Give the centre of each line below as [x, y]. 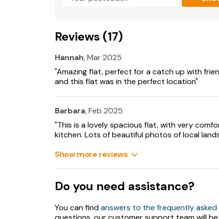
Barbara [70, 111]
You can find [78, 208]
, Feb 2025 [104, 111]
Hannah [69, 57]
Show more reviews [91, 154]
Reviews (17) [89, 36]
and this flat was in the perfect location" [126, 81]
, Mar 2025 [103, 57]
